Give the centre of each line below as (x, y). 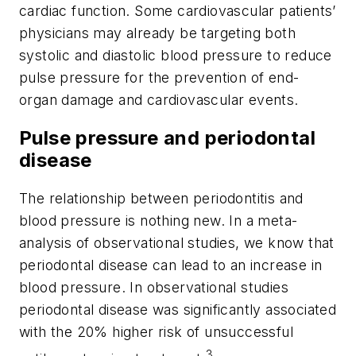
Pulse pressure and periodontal (167, 138)
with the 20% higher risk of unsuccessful (156, 332)
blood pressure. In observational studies (154, 288)
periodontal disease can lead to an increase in (171, 265)
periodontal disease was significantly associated (178, 310)
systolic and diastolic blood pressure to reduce (176, 56)
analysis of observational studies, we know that (177, 243)
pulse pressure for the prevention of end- (159, 78)
